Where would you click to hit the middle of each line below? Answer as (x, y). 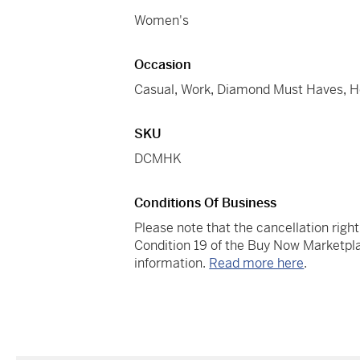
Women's (162, 21)
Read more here (257, 264)
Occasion (163, 65)
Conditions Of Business (206, 203)
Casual (155, 90)
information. (172, 264)
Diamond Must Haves (280, 90)
